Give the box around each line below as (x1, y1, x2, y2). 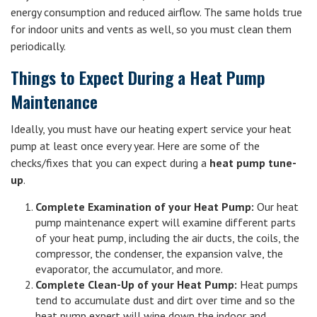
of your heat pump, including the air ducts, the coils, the (35, 231, 299, 245)
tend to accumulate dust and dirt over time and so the (35, 293, 295, 307)
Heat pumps (237, 277, 298, 292)
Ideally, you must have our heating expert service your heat (11, 122, 292, 136)
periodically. (11, 39, 66, 53)
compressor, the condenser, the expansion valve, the (35, 246, 283, 260)
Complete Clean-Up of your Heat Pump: (35, 277, 237, 292)
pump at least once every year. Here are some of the (11, 139, 260, 153)
